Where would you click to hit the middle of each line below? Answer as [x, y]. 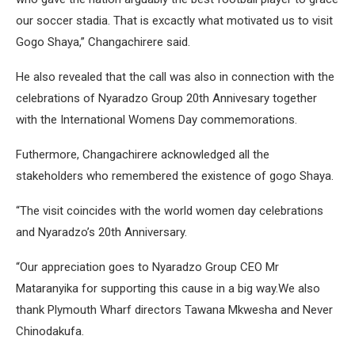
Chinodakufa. [50, 331]
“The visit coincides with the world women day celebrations [170, 211]
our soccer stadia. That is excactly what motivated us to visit [174, 21]
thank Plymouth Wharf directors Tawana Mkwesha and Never [174, 310]
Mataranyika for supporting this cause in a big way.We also [168, 288]
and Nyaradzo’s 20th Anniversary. [101, 232]
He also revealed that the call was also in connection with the [175, 77]
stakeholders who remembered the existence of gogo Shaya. [175, 176]
